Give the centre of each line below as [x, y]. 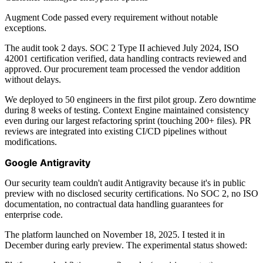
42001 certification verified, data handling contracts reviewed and [126, 58]
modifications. [31, 141]
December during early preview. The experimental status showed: [126, 245]
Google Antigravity [48, 162]
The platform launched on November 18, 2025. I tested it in [115, 234]
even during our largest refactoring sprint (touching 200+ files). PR [128, 120]
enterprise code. [34, 214]
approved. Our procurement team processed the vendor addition [122, 69]
